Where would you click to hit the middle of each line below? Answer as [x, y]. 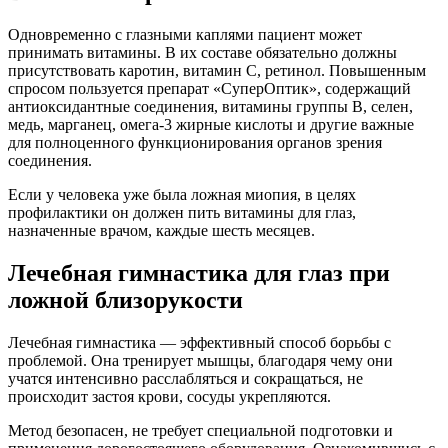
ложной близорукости [125, 300]
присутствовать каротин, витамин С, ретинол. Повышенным [217, 71]
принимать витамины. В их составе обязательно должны [202, 53]
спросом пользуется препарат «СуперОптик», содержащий [209, 89]
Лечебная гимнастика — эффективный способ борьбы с [199, 342]
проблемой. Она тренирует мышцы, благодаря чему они [200, 360]
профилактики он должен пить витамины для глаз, [182, 213]
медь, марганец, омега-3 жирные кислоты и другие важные [211, 125]
